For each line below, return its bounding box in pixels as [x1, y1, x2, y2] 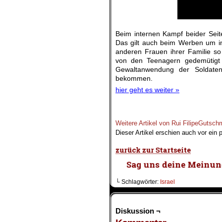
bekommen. [115, 74, 153, 82]
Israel [160, 178, 175, 186]
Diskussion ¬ [115, 207, 161, 216]
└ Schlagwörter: [115, 178, 160, 186]
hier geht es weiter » [115, 86, 179, 94]
